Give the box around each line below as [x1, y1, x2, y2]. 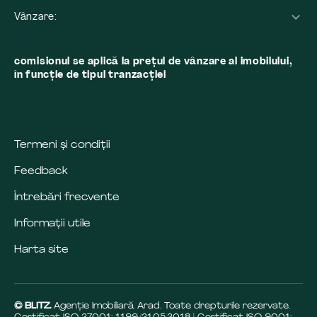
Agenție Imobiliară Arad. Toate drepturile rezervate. [54, 301, 290, 311]
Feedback [14, 166, 68, 177]
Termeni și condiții [14, 139, 110, 151]
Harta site [14, 244, 69, 255]
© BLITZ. [14, 301, 54, 311]
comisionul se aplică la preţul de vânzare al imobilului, [14, 56, 293, 67]
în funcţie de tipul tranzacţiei [14, 69, 166, 81]
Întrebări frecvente [14, 192, 120, 203]
